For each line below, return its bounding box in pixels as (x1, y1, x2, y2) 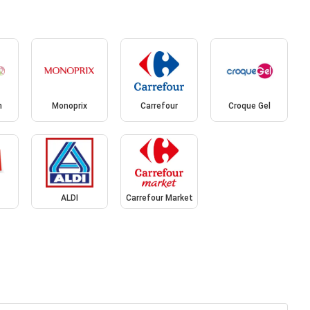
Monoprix (51, 101, 87, 111)
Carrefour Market (125, 192, 193, 203)
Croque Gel (228, 101, 271, 111)
